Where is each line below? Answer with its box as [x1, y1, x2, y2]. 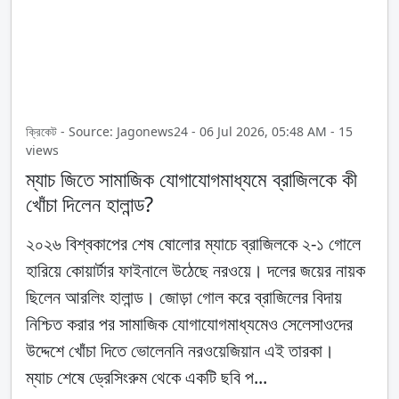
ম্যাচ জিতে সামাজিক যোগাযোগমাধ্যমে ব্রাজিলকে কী [26, 165, 357, 194]
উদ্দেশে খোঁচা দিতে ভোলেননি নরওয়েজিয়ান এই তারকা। [26, 338, 334, 363]
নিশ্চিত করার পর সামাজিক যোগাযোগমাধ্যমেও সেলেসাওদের [26, 312, 353, 337]
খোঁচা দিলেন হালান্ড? [26, 190, 153, 219]
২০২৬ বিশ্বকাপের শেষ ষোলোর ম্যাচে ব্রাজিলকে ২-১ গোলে [26, 232, 361, 256]
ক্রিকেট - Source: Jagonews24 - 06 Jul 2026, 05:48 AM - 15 [26, 123, 353, 141]
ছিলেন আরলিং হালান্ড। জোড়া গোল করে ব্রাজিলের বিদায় [26, 285, 342, 310]
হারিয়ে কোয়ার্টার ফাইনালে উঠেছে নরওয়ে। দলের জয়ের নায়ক [26, 258, 365, 283]
